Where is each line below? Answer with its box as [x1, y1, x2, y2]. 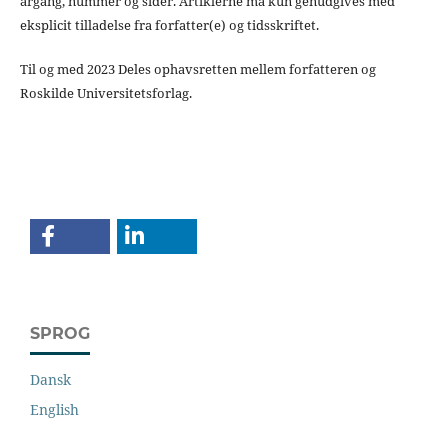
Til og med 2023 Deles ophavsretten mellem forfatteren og [19, 59, 376, 78]
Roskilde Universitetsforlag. [19, 83, 192, 102]
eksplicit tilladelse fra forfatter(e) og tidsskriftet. [19, 15, 319, 34]
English [30, 399, 79, 419]
